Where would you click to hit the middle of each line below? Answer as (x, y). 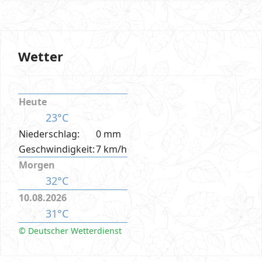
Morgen (37, 165)
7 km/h (111, 149)
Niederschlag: (49, 134)
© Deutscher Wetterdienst (70, 231)
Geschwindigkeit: (57, 149)
